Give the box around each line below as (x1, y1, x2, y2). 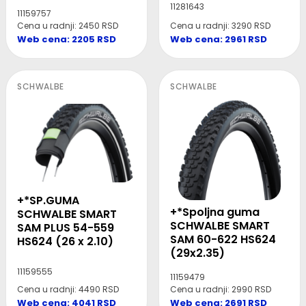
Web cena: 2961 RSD (170, 33, 267, 46)
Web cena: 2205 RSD (17, 33, 116, 46)
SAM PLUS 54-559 (17, 219, 114, 236)
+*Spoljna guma (170, 204, 260, 221)
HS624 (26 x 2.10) (17, 233, 113, 249)
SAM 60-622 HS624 (170, 232, 276, 248)
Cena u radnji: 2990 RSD (170, 283, 271, 296)
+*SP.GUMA (17, 192, 79, 208)
